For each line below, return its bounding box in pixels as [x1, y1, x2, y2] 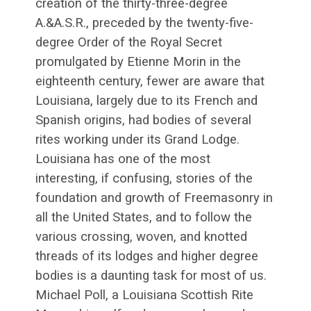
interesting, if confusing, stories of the [35, 170, 253, 186]
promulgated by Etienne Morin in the [35, 53, 241, 69]
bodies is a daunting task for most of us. [35, 267, 267, 283]
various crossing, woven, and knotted [35, 228, 247, 244]
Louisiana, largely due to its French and [35, 92, 258, 108]
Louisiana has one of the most [35, 151, 210, 167]
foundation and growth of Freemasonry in [35, 190, 273, 205]
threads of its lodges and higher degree [35, 248, 258, 264]
